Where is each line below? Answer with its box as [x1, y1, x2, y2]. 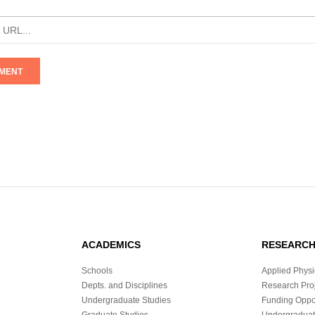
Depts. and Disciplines [82, 281, 167, 291]
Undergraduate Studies [82, 295, 171, 306]
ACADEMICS [82, 239, 141, 251]
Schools [82, 266, 112, 276]
